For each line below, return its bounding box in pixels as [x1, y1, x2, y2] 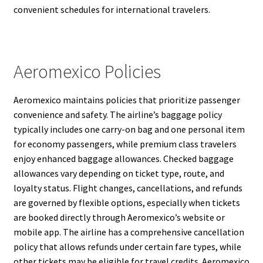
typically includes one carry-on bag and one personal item [13, 123, 245, 135]
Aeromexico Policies [13, 59, 161, 83]
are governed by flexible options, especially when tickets [13, 196, 240, 208]
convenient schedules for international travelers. [13, 4, 210, 16]
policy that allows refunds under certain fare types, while [13, 240, 241, 252]
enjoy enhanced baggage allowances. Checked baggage [13, 152, 234, 164]
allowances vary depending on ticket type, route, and [13, 167, 224, 179]
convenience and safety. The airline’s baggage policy [13, 108, 222, 120]
